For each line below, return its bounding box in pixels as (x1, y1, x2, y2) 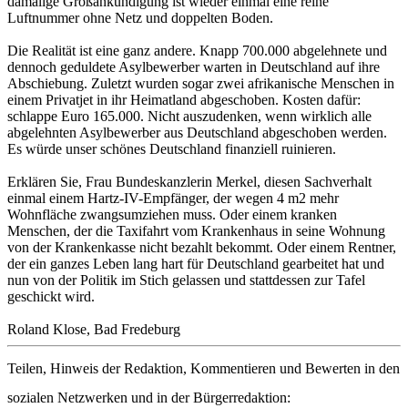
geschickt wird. (7, 289, 95, 305)
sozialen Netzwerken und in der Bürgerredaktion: (7, 390, 291, 406)
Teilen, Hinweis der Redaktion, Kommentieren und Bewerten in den (7, 361, 400, 377)
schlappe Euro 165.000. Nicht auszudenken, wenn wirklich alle (7, 108, 372, 125)
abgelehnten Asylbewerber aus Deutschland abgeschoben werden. (7, 125, 387, 141)
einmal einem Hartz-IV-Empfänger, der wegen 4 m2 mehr (7, 190, 339, 207)
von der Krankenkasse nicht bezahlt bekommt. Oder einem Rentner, (7, 240, 396, 256)
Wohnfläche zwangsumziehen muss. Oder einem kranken (7, 207, 337, 223)
